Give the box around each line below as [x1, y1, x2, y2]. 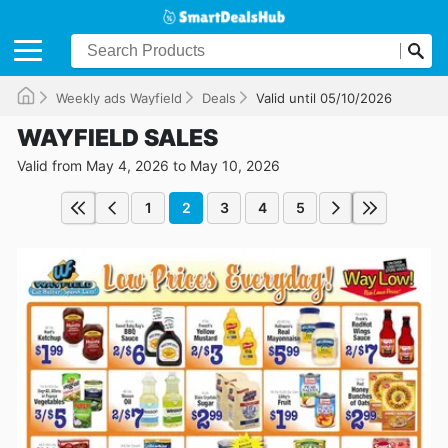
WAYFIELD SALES [17, 123, 218, 152]
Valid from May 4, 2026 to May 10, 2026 [17, 156, 280, 174]
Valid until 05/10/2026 [256, 89, 392, 106]
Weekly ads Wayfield [56, 89, 182, 106]
